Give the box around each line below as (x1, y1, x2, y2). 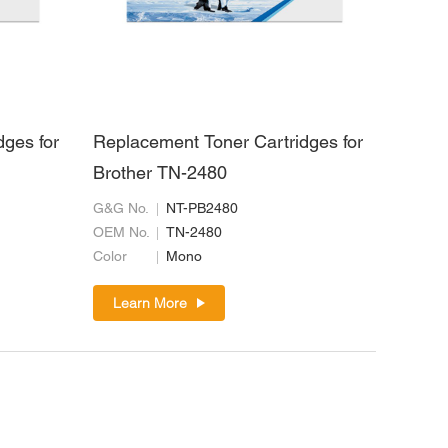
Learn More (112, 294, 187, 313)
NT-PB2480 (165, 203, 238, 217)
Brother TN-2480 (92, 166, 227, 184)
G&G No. (92, 203, 149, 217)
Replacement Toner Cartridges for (92, 135, 363, 153)
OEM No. (92, 227, 150, 241)
